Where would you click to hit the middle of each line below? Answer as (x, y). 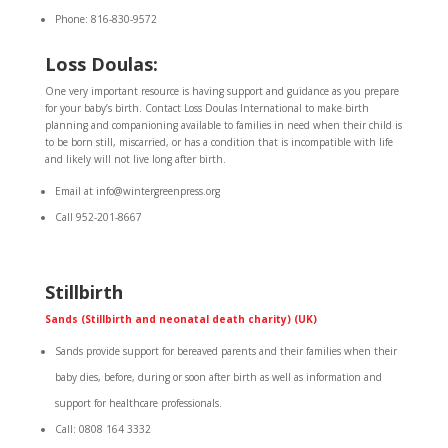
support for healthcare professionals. (138, 403)
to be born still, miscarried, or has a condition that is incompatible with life (218, 142)
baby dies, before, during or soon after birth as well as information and (218, 377)
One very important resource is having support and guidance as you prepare (221, 91)
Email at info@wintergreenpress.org (137, 191)
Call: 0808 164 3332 (102, 429)
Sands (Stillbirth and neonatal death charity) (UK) (180, 319)
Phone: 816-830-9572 (105, 19)
